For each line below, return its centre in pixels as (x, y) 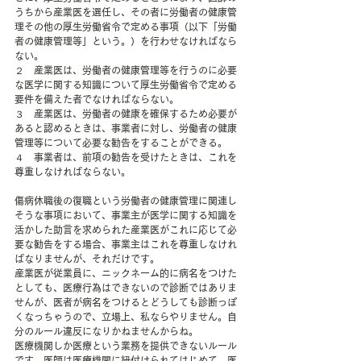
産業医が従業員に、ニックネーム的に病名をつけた (126, 274)
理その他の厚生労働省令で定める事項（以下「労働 (126, 27)
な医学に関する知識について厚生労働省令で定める (126, 85)
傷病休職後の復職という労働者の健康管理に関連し (126, 201)
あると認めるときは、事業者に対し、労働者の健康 (126, 129)
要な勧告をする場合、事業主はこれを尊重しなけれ (126, 245)
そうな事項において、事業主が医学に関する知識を (126, 216)
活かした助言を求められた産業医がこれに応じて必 (126, 230)
